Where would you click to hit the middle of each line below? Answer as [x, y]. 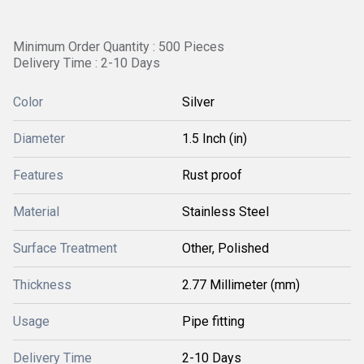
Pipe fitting [213, 321]
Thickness [42, 285]
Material [36, 212]
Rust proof [212, 175]
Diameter [39, 139]
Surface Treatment [65, 248]
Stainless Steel [225, 212]
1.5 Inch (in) [214, 139]
